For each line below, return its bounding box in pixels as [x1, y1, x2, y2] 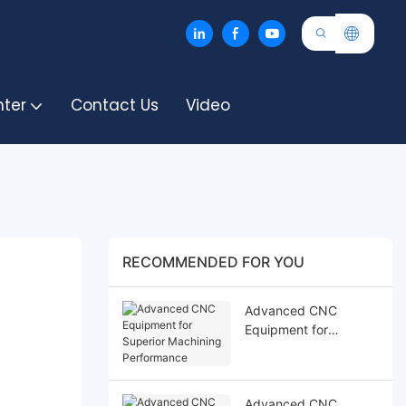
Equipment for [244, 321, 328, 337]
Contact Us [71, 94, 159, 116]
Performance [244, 359, 321, 375]
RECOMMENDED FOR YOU [121, 253, 304, 272]
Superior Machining [244, 340, 359, 356]
